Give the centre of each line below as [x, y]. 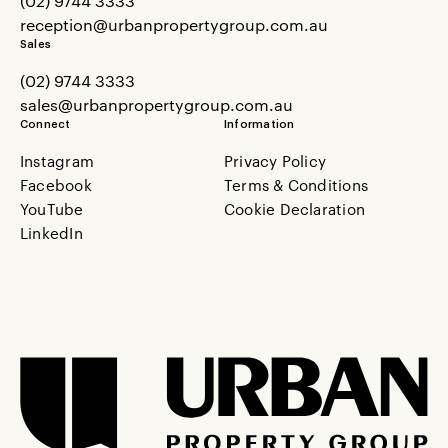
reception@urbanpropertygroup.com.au [174, 24]
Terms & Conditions [296, 184]
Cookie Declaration [295, 208]
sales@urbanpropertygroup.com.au [156, 104]
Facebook [56, 184]
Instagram [57, 160]
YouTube [52, 208]
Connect [45, 124]
